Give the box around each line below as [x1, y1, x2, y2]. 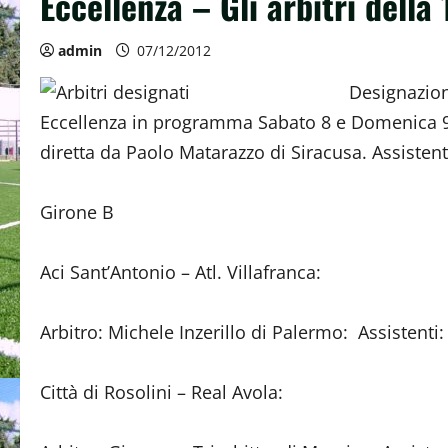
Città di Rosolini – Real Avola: [40, 380, 283, 404]
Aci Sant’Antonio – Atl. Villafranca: [40, 260, 321, 284]
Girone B [40, 200, 114, 224]
